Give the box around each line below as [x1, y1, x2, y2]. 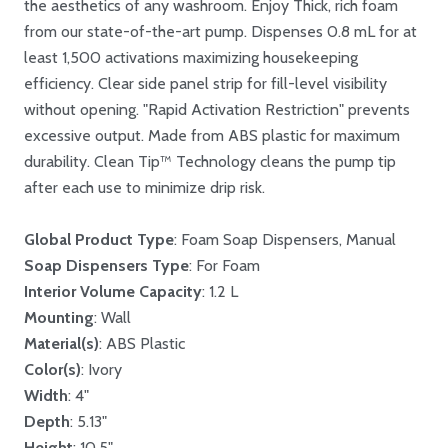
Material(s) [24, 334, 99, 354]
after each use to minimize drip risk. [24, 178, 265, 198]
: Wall [94, 308, 131, 328]
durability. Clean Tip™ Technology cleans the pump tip [24, 152, 396, 172]
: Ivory [81, 360, 122, 380]
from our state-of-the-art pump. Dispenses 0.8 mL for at [24, 22, 417, 42]
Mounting [24, 308, 94, 328]
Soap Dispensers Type [24, 256, 189, 276]
